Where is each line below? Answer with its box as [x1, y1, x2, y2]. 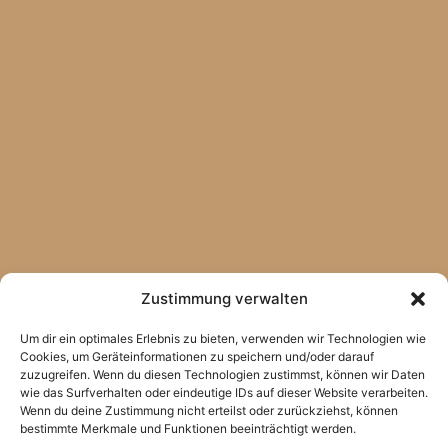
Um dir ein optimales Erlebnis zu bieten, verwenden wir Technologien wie [20, 331, 426, 346]
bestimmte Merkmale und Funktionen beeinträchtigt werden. [20, 421, 356, 436]
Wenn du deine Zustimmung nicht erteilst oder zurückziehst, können [20, 403, 398, 418]
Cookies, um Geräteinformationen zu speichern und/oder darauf [20, 349, 374, 364]
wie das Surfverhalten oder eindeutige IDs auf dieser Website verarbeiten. [20, 385, 428, 400]
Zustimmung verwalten [140, 289, 308, 308]
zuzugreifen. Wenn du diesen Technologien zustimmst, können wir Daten [20, 367, 425, 382]
